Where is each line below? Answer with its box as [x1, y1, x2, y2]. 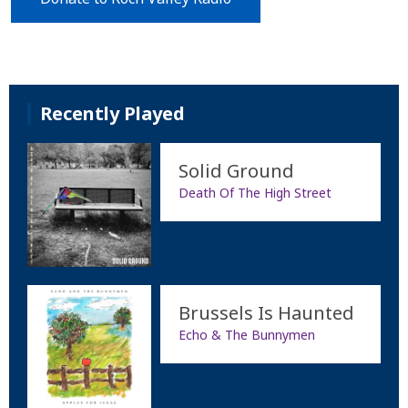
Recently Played [40, 101, 185, 127]
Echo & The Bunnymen [178, 326, 315, 344]
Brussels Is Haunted [178, 301, 354, 326]
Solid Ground [178, 158, 294, 184]
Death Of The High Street [178, 184, 331, 202]
